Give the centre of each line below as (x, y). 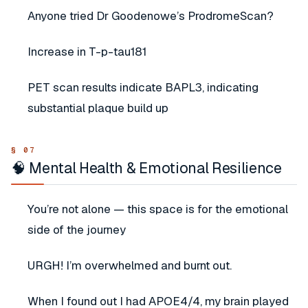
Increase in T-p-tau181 (87, 52)
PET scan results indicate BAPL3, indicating (143, 87)
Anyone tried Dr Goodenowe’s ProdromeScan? (151, 16)
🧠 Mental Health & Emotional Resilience (146, 168)
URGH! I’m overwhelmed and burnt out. (130, 265)
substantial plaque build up (98, 108)
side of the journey (77, 230)
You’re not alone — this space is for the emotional (158, 209)
